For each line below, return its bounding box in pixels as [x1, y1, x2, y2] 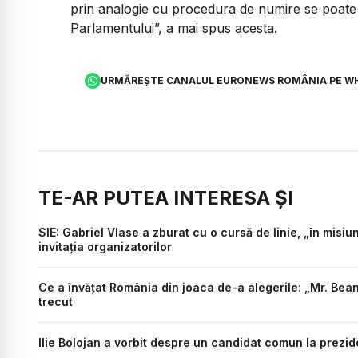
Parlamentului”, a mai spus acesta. [70, 20, 277, 37]
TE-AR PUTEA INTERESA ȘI [38, 185, 293, 209]
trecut [38, 294, 73, 308]
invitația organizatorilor [38, 239, 172, 253]
